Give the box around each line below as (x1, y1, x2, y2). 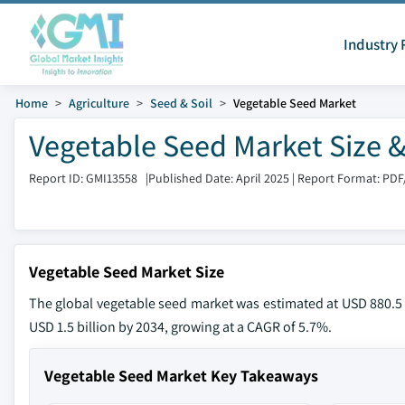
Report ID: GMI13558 (29, 169, 137, 186)
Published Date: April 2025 (148, 169, 289, 186)
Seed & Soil (150, 95, 212, 111)
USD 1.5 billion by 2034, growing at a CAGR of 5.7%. (29, 317, 332, 336)
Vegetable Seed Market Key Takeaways (44, 365, 318, 386)
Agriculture (69, 95, 129, 111)
